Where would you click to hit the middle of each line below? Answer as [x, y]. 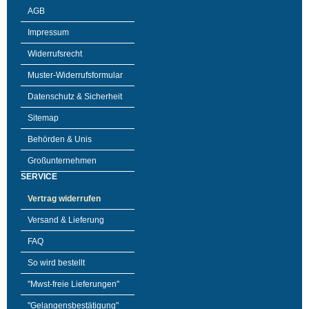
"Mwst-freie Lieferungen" [73, 284]
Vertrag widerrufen [64, 199]
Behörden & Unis [60, 139]
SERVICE [39, 177]
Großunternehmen [62, 161]
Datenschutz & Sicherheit [75, 97]
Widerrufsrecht [55, 54]
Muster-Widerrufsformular [75, 75]
